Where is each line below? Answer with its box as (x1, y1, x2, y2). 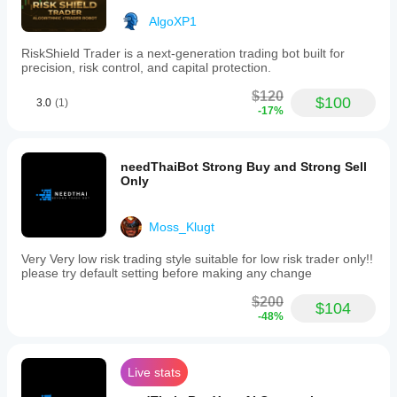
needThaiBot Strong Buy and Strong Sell (121, 160, 367, 174)
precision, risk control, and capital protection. (21, 60, 271, 74)
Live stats (128, 365, 181, 379)
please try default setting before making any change (21, 266, 312, 280)
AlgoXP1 (149, 14, 197, 28)
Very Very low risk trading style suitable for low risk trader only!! (21, 252, 373, 266)
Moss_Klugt (149, 220, 214, 234)
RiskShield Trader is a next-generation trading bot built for (21, 46, 345, 60)
